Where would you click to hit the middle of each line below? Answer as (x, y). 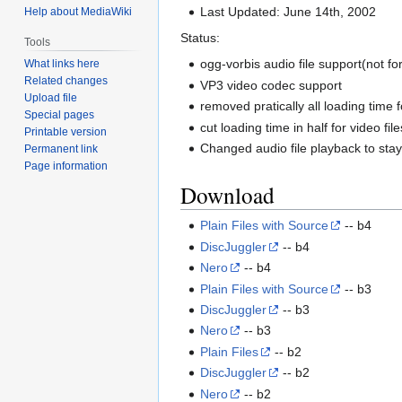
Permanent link (61, 149)
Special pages (60, 115)
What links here (62, 64)
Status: (200, 38)
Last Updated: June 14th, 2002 (288, 12)
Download (227, 195)
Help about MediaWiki (79, 12)
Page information (66, 166)
